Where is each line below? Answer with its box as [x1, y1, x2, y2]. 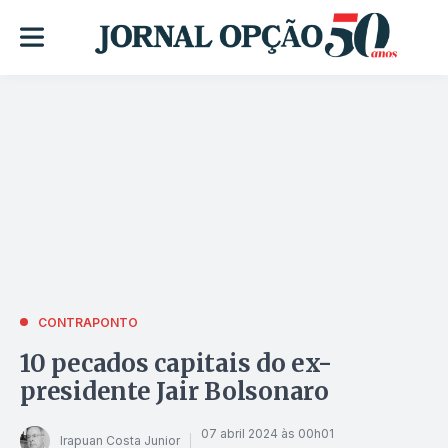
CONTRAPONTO [38, 314, 138, 330]
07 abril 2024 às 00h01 [201, 426, 334, 442]
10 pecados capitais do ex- [20, 347, 332, 379]
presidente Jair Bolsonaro [20, 375, 329, 407]
